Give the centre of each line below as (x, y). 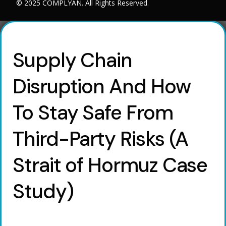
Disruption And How (102, 86)
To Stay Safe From (93, 112)
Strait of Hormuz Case (110, 165)
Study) (43, 191)
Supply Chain (73, 60)
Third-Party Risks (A (101, 138)
